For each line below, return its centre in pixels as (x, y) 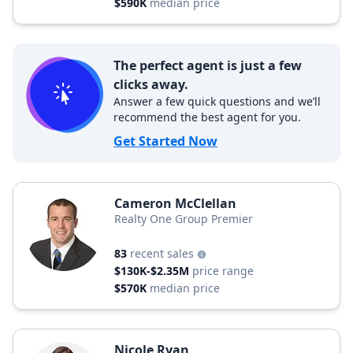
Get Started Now (165, 141)
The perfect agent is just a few (208, 65)
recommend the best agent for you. (207, 117)
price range (223, 271)
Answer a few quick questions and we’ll (217, 101)
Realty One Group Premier (184, 219)
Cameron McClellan (175, 203)
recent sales (163, 253)
